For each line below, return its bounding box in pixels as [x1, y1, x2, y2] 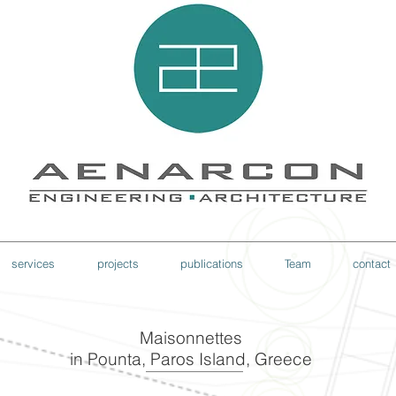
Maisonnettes [139, 327, 242, 348]
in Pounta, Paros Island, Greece [69, 348, 312, 369]
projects [96, 256, 139, 270]
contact [352, 256, 391, 270]
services [11, 256, 55, 270]
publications [179, 256, 243, 270]
